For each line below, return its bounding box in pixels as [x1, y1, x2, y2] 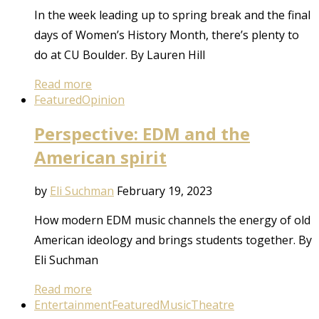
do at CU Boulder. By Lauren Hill [34, 47, 205, 63]
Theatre [191, 296, 234, 313]
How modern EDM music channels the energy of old [34, 211, 310, 228]
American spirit [34, 145, 167, 169]
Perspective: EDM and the [34, 122, 250, 146]
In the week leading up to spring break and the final [34, 7, 310, 23]
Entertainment [34, 296, 112, 313]
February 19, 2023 [117, 182, 212, 199]
